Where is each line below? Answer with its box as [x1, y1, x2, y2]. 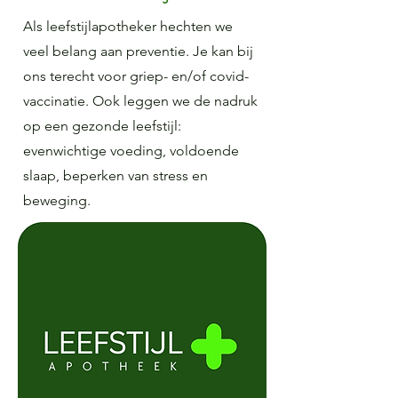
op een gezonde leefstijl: [23, 117, 181, 134]
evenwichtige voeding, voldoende [23, 142, 239, 159]
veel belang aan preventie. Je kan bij [23, 43, 253, 60]
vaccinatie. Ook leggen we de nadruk [23, 92, 258, 109]
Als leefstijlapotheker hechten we [23, 18, 233, 35]
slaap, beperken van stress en [23, 167, 208, 184]
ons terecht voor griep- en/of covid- [23, 68, 249, 84]
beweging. [23, 192, 94, 209]
